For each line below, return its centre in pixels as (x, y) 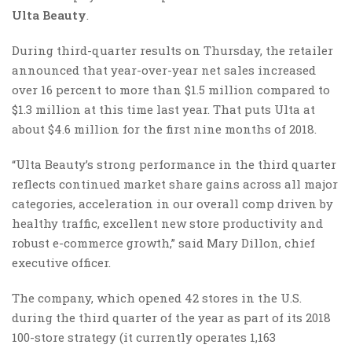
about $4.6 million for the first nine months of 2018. (164, 128)
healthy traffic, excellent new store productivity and (167, 223)
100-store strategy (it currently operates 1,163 (144, 337)
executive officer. (61, 262)
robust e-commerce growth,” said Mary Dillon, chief (163, 242)
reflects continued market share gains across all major (175, 183)
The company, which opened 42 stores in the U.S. (157, 297)
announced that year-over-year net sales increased (164, 70)
